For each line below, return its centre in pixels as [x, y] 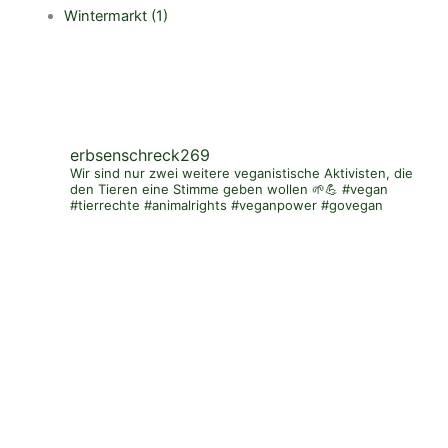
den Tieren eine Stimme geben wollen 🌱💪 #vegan [229, 189]
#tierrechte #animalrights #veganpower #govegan [226, 205]
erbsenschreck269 [140, 155]
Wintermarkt [105, 15]
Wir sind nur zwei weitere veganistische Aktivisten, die [241, 173]
